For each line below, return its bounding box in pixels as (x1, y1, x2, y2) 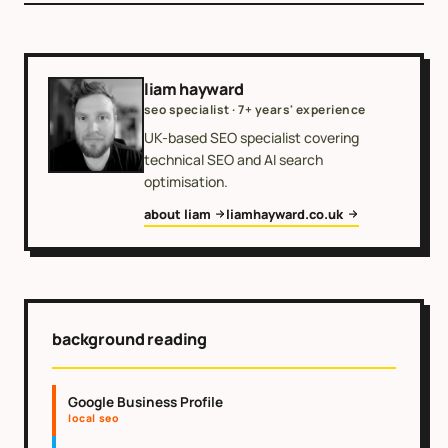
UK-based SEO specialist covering (144, 127, 359, 147)
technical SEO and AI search (144, 149, 323, 169)
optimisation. (144, 171, 228, 191)
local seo (68, 411, 120, 426)
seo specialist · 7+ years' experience (144, 100, 366, 118)
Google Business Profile (68, 393, 223, 412)
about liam (144, 204, 211, 223)
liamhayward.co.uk (226, 204, 344, 223)
